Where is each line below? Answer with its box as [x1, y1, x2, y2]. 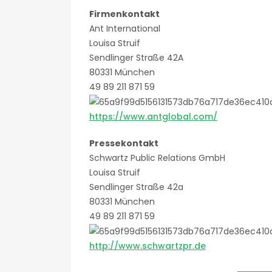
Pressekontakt [89, 137, 158, 150]
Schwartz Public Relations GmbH [89, 152, 225, 165]
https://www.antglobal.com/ [89, 110, 217, 123]
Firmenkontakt [89, 8, 160, 20]
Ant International [89, 22, 160, 35]
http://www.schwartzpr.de [89, 240, 206, 253]
